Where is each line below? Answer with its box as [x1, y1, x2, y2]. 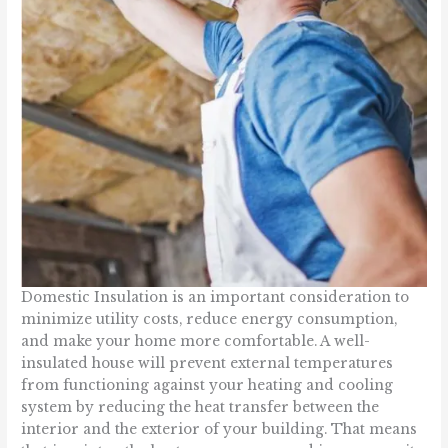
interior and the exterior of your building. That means [21, 421, 418, 439]
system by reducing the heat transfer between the [21, 399, 380, 417]
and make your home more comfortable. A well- [21, 333, 371, 351]
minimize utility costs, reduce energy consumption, [21, 311, 398, 329]
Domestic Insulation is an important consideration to [21, 289, 410, 307]
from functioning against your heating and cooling [21, 377, 394, 395]
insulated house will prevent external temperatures [21, 355, 394, 373]
